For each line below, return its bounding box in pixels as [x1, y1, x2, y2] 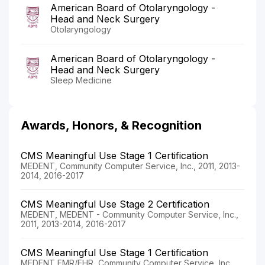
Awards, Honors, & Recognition [21, 118, 202, 132]
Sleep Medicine [50, 75, 112, 85]
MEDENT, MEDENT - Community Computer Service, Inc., [21, 209, 238, 219]
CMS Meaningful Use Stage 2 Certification [21, 198, 209, 210]
